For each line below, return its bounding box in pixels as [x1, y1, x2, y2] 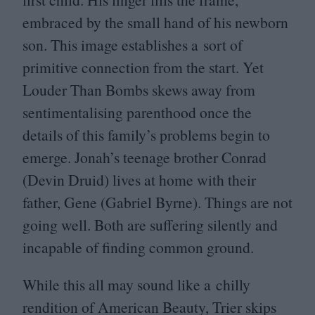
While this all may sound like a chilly [22, 274, 250, 295]
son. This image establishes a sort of [22, 34, 243, 55]
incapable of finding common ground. [22, 236, 254, 257]
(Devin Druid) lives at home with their [22, 169, 256, 190]
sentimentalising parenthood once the [22, 101, 252, 122]
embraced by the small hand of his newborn [22, 11, 288, 32]
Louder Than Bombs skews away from [22, 79, 255, 100]
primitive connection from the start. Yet [22, 56, 264, 77]
